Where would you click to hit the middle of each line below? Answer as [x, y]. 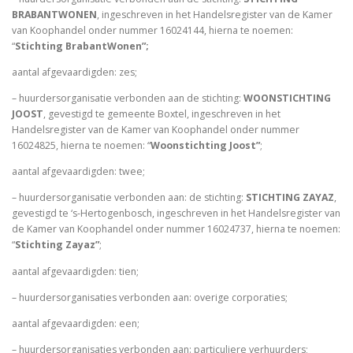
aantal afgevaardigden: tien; [76, 271]
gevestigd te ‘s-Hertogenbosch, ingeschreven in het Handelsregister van [176, 214]
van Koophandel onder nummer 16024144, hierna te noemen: [152, 30]
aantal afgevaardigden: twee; [80, 172]
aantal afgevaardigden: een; [77, 323]
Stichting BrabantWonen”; [82, 46]
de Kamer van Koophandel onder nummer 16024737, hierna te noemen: [176, 229]
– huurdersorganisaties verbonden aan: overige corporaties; [151, 297]
